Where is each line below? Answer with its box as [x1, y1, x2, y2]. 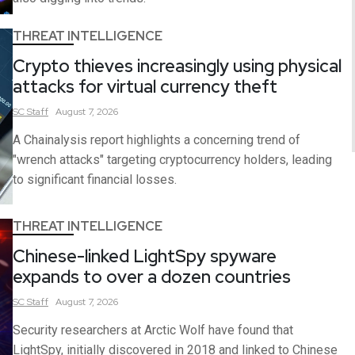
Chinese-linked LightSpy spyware [13, 245, 277, 269]
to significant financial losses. [13, 172, 177, 188]
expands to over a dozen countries [13, 265, 291, 289]
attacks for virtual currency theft [13, 75, 277, 99]
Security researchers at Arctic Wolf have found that [13, 323, 293, 338]
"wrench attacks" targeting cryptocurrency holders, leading [13, 152, 332, 168]
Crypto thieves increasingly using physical [13, 55, 342, 78]
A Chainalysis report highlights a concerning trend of [13, 132, 300, 148]
